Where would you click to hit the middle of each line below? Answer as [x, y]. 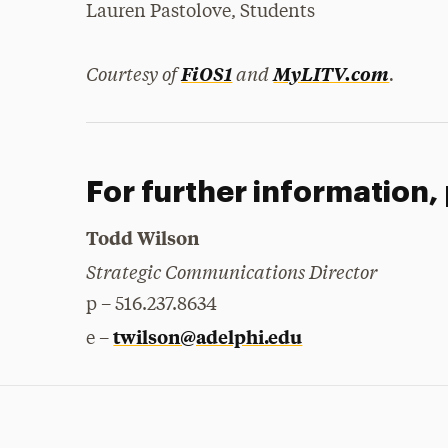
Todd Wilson [143, 237]
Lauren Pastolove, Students [201, 11]
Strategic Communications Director [232, 270]
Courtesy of [134, 72]
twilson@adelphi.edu [208, 336]
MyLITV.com [331, 73]
